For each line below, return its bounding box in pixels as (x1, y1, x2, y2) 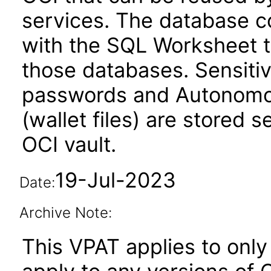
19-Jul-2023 (54, 168, 176, 192)
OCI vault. (22, 132, 116, 157)
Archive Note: (19, 204, 112, 221)
